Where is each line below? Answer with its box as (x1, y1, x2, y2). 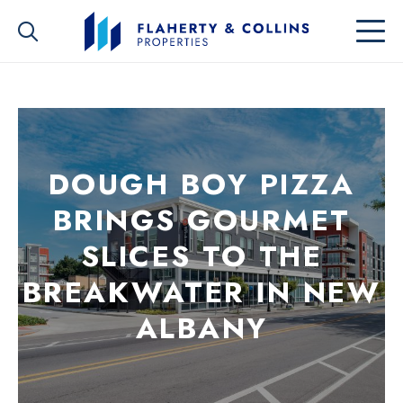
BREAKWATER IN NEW (22, 271, 381, 314)
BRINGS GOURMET (52, 199, 351, 242)
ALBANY (135, 307, 268, 350)
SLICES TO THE (80, 235, 323, 278)
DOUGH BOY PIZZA (48, 163, 355, 206)
